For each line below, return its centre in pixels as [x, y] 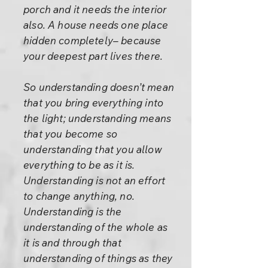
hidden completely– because [92, 40]
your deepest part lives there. [93, 56]
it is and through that [72, 243]
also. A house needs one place [96, 25]
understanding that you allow [93, 149]
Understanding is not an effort [95, 180]
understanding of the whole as [95, 227]
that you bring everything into [94, 103]
